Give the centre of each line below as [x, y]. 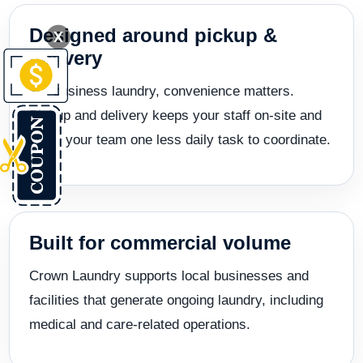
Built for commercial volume [160, 242]
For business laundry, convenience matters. [162, 91]
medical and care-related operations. [140, 324]
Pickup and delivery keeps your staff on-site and [175, 115]
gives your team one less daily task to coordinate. [180, 139]
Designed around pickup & [153, 35]
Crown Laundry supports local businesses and [169, 275]
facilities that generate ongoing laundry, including [176, 300]
